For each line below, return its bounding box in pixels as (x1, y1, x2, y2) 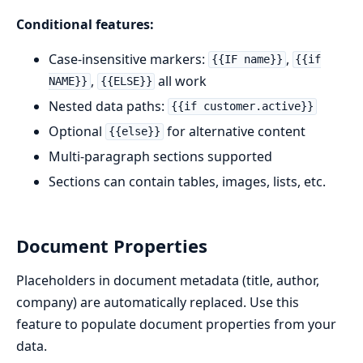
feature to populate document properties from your (16, 314, 336, 333)
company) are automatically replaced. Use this (16, 293, 299, 311)
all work (155, 71, 207, 90)
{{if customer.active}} (170, 100, 314, 113)
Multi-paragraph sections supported (49, 147, 272, 165)
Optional (49, 122, 105, 140)
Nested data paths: (49, 96, 168, 115)
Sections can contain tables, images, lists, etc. (49, 172, 326, 190)
